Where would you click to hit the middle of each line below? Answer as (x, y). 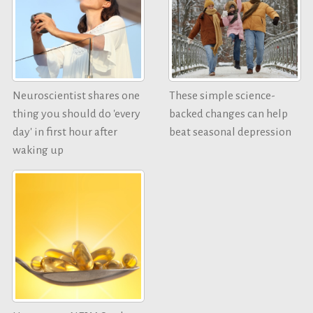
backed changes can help (228, 114)
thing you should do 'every (77, 114)
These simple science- (222, 95)
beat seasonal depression (230, 132)
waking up (38, 150)
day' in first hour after (65, 132)
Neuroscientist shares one (76, 95)
